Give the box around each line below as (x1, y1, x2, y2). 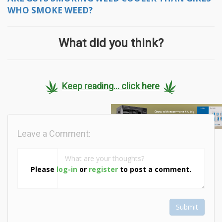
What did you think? (58, 36, 164, 50)
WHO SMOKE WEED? (7, 4, 93, 16)
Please (31, 165, 56, 174)
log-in (56, 165, 77, 174)
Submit (176, 202, 198, 212)
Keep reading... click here (62, 81, 160, 92)
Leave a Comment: (17, 128, 91, 139)
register (89, 165, 118, 174)
